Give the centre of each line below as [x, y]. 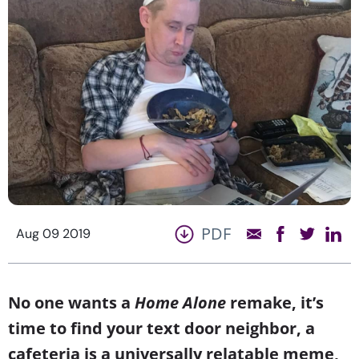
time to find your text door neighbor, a [161, 328]
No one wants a [71, 302]
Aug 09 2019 [53, 233]
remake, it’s [275, 302]
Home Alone [180, 302]
